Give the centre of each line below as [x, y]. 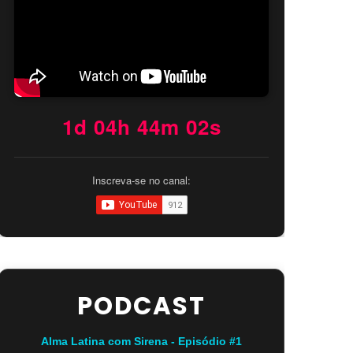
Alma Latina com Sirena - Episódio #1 [142, 341]
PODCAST [142, 306]
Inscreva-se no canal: [142, 180]
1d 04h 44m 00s [141, 126]
